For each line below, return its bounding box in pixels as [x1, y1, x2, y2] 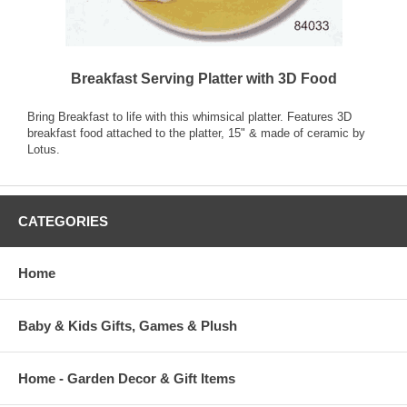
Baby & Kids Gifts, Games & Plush [18, 318, 237, 334]
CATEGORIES [18, 213, 108, 230]
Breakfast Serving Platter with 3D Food [70, 71, 337, 87]
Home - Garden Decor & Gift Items [18, 371, 235, 387]
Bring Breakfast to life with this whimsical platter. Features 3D [27, 110, 352, 124]
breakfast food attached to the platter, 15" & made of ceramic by [27, 126, 365, 141]
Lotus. [27, 143, 60, 157]
